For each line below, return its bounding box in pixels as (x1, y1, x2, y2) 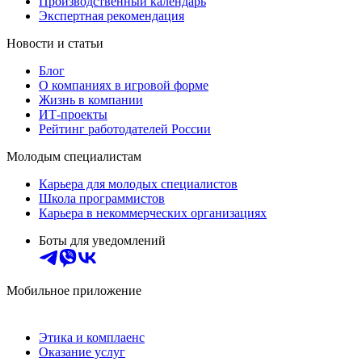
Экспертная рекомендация (39, 9, 184, 23)
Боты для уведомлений (39, 234, 166, 248)
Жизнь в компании (39, 93, 143, 107)
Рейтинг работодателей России (39, 122, 211, 137)
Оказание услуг (39, 345, 125, 360)
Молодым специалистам (6, 149, 141, 164)
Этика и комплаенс (39, 330, 145, 345)
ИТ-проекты (39, 107, 107, 122)
